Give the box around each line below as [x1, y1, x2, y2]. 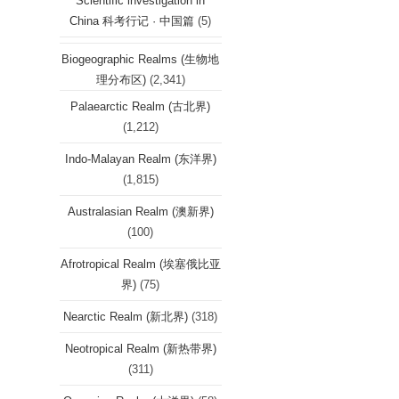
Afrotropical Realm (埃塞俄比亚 [60, 257, 221, 271]
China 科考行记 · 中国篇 [69, 14, 195, 28]
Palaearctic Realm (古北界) [70, 100, 211, 113]
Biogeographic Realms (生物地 [61, 53, 220, 66]
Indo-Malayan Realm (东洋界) [64, 152, 216, 166]
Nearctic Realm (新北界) [63, 310, 189, 323]
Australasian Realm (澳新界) [67, 205, 214, 218]
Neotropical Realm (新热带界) [64, 342, 216, 355]
